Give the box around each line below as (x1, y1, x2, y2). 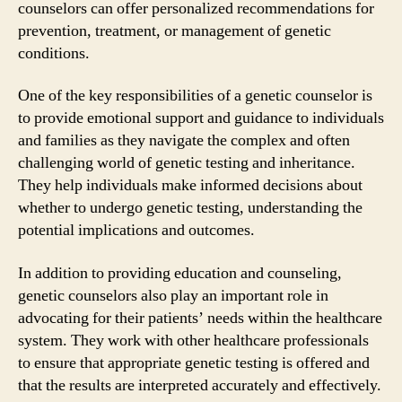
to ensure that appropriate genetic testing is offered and (18, 352, 370, 373)
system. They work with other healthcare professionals (18, 329, 369, 351)
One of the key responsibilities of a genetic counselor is (18, 85, 372, 106)
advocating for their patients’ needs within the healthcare (18, 307, 382, 328)
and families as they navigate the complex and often (18, 130, 350, 151)
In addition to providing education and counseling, (18, 262, 342, 284)
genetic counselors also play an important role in (18, 284, 328, 306)
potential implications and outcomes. (18, 220, 255, 240)
